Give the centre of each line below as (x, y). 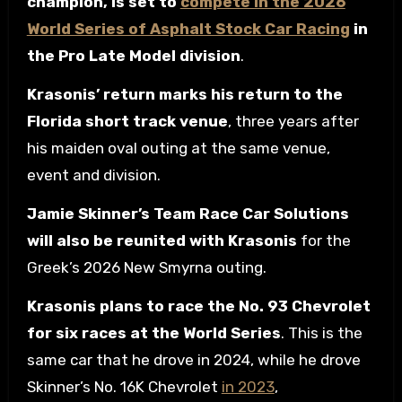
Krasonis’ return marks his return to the (184, 94)
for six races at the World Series (153, 333)
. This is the (321, 333)
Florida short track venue (127, 121)
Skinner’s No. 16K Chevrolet (124, 387)
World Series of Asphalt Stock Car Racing (188, 29)
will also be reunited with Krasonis (162, 240)
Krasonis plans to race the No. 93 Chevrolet (198, 306)
